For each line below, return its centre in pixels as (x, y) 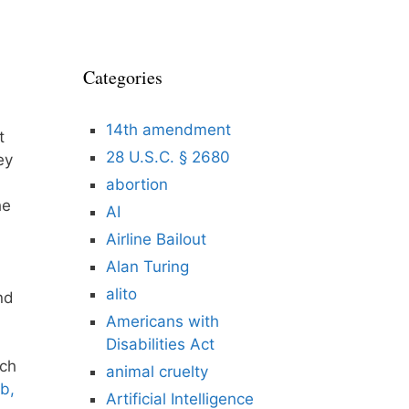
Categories (123, 77)
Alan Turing (147, 267)
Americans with (163, 321)
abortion (137, 184)
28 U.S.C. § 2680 (168, 157)
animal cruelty (157, 372)
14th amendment (168, 130)
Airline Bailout (156, 239)
